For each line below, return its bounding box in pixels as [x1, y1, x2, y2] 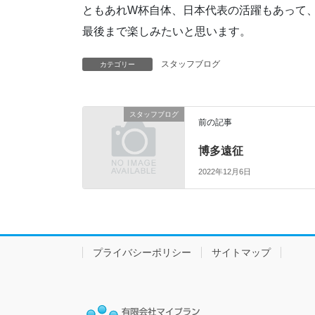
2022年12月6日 [198, 167, 252, 176]
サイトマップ [212, 247, 271, 259]
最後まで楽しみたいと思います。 [82, 25, 251, 38]
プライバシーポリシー [93, 247, 191, 259]
